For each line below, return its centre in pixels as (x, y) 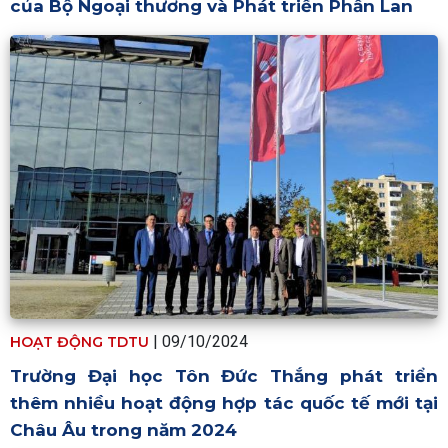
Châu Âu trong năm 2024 (123, 430)
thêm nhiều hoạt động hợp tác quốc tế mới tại (224, 403)
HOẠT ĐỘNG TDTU (79, 342)
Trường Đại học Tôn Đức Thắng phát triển (224, 376)
